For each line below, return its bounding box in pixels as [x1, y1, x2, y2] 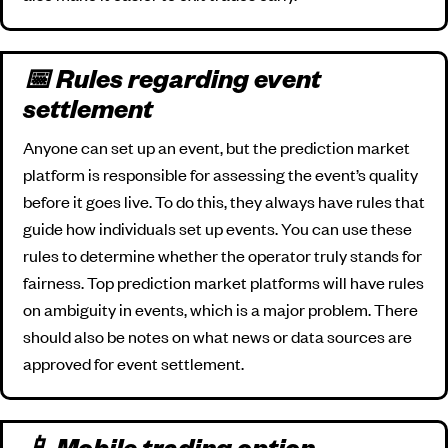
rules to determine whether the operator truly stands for [23, 243, 422, 266]
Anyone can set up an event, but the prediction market [23, 135, 410, 158]
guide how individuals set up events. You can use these [23, 216, 412, 239]
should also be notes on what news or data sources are [23, 324, 412, 347]
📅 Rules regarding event [23, 69, 321, 98]
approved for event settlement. [23, 351, 244, 374]
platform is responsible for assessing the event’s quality [23, 162, 418, 185]
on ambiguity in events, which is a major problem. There [23, 297, 418, 320]
